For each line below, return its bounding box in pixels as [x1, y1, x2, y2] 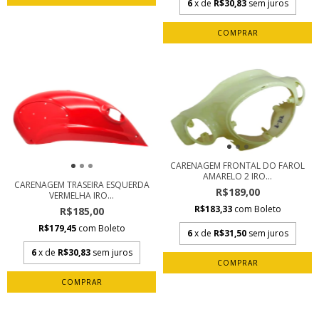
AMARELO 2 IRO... [203, 169, 272, 182]
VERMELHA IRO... [49, 189, 114, 202]
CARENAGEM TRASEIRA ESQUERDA [14, 179, 150, 192]
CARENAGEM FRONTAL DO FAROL [170, 159, 305, 172]
